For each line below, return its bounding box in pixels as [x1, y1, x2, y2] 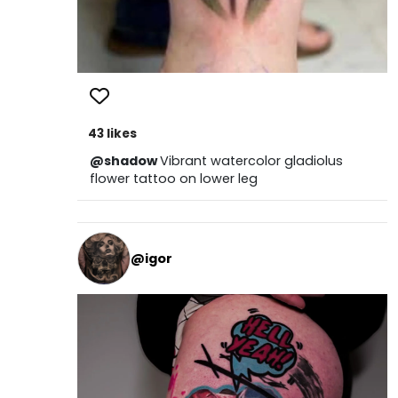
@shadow [89, 152, 160, 171]
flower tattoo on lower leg [89, 170, 258, 188]
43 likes [87, 125, 137, 143]
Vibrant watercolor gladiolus [159, 152, 343, 171]
